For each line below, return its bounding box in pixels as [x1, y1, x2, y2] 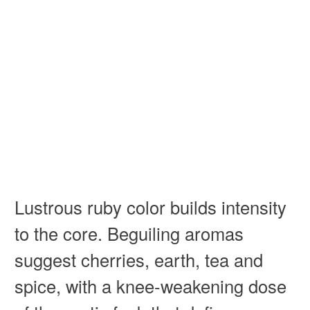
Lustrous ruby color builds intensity [14, 194, 286, 219]
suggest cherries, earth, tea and [14, 246, 263, 272]
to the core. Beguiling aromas [14, 220, 244, 246]
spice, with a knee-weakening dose [14, 273, 286, 298]
